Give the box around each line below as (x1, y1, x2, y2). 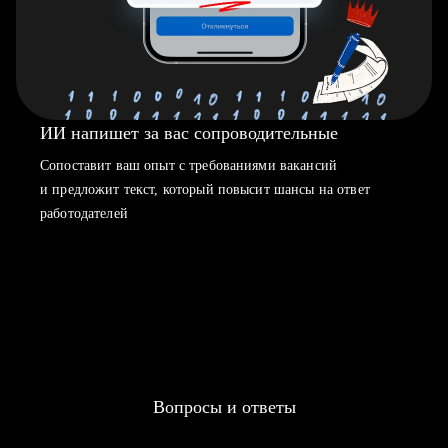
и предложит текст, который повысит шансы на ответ (40, 182, 370, 197)
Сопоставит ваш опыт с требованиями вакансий (40, 158, 338, 173)
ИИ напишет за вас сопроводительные (40, 123, 338, 143)
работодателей (40, 206, 128, 221)
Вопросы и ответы (152, 397, 296, 417)
